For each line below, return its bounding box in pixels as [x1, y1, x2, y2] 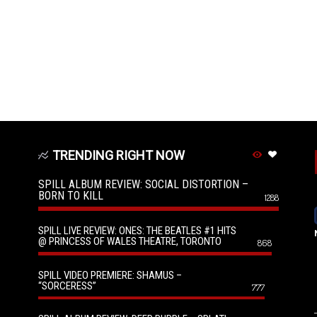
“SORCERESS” [38, 279, 96, 292]
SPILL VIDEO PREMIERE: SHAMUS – [38, 269, 182, 282]
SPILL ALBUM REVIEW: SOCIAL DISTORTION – [38, 178, 248, 191]
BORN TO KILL [38, 189, 103, 202]
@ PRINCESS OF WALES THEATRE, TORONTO [38, 235, 221, 248]
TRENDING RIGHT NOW [52, 148, 185, 163]
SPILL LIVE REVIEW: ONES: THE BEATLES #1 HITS [38, 224, 236, 237]
